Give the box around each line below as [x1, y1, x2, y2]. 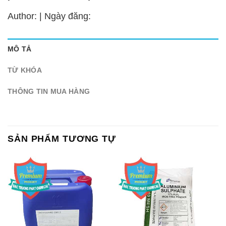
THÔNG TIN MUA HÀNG [8, 87, 90, 95]
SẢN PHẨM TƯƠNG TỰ [8, 134, 116, 144]
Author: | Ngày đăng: [8, 11, 91, 21]
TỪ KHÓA [8, 66, 42, 74]
